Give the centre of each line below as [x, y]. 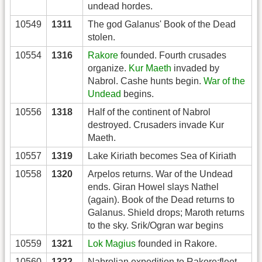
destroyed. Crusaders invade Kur [156, 125]
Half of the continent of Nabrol [149, 112]
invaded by [195, 68]
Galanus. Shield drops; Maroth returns [166, 212]
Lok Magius [112, 243]
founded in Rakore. [176, 243]
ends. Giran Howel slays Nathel [153, 187]
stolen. [101, 37]
